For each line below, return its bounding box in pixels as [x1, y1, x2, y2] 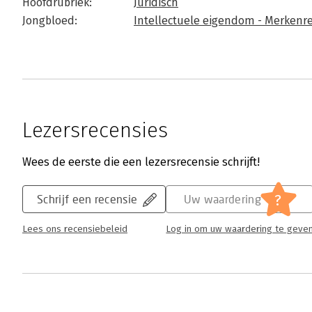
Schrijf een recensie [37, 192, 138, 205]
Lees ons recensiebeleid [22, 224, 127, 235]
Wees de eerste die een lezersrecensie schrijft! [22, 155, 260, 169]
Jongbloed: [22, 14, 77, 27]
